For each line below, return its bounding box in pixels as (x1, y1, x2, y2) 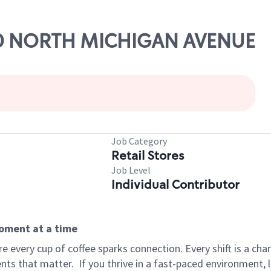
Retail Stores (111, 148, 184, 163)
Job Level (111, 164, 151, 176)
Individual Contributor (111, 177, 240, 192)
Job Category (111, 135, 167, 147)
